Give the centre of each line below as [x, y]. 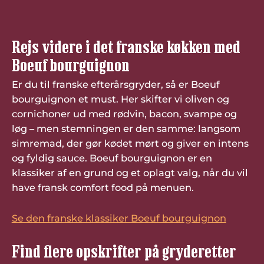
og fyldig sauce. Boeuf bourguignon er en [112, 158]
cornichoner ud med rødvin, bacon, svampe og [124, 113]
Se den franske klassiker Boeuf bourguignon [119, 218]
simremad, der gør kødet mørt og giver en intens [130, 143]
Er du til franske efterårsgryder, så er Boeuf [115, 84]
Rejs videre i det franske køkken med [126, 46]
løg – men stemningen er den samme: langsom [126, 128]
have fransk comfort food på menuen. [103, 187]
